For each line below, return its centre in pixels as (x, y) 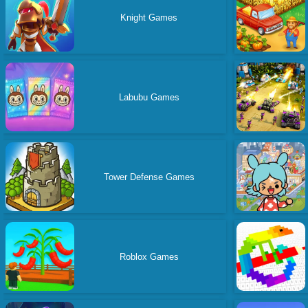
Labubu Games (149, 97)
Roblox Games (149, 256)
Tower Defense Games (149, 177)
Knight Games (149, 17)
